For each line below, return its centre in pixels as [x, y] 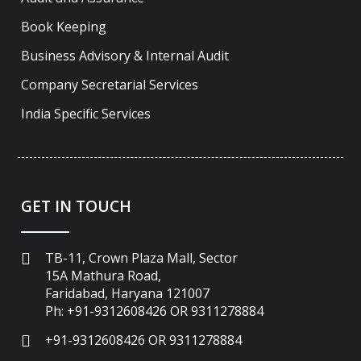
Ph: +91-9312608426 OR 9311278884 [155, 311]
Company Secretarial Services [110, 85]
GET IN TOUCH [77, 207]
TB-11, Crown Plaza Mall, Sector [142, 258]
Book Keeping [64, 27]
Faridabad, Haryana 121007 [128, 294]
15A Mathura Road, [104, 276]
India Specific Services [86, 114]
